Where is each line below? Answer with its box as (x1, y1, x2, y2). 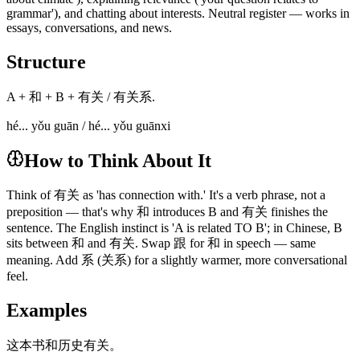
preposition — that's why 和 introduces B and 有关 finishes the (6, 205, 328, 219)
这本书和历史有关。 (6, 338, 122, 353)
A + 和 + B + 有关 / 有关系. (6, 89, 155, 104)
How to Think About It (24, 149, 211, 171)
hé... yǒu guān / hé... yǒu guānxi (6, 118, 170, 133)
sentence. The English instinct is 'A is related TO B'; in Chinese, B (6, 221, 342, 235)
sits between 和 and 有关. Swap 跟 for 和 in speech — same (6, 236, 316, 251)
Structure (6, 51, 86, 72)
